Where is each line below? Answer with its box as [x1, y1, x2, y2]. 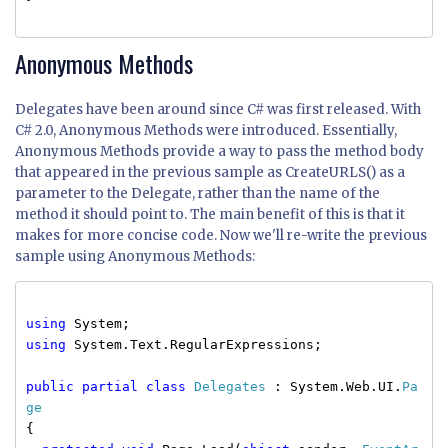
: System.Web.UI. [266, 378, 402, 394]
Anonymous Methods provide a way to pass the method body [15, 142, 424, 160]
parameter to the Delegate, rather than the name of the [15, 184, 380, 202]
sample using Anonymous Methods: [15, 247, 255, 265]
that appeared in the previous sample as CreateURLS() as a [15, 163, 405, 181]
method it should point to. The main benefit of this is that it [15, 205, 405, 223]
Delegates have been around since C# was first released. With [15, 100, 421, 118]
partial [82, 378, 138, 394]
